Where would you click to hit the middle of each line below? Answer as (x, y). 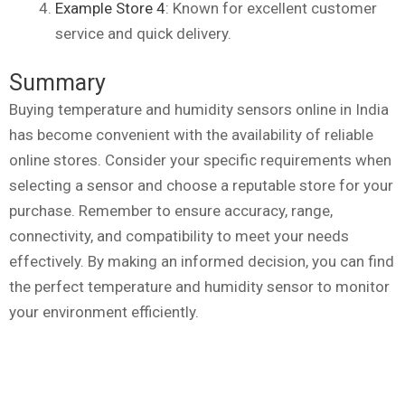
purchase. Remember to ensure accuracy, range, (171, 211)
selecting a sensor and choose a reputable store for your (201, 186)
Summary (57, 83)
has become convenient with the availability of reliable (191, 135)
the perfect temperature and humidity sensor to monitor (199, 287)
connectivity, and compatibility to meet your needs (179, 236)
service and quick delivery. (143, 33)
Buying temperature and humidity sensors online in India (199, 110)
